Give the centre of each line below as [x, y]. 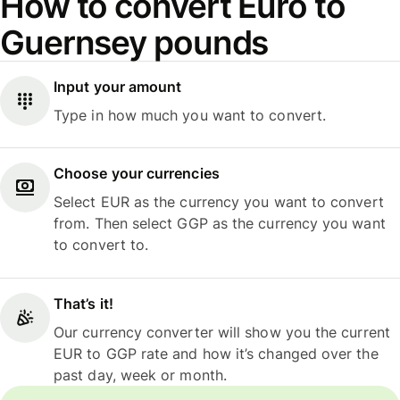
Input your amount [118, 86]
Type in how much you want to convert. [190, 115]
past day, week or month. [140, 375]
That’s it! [83, 303]
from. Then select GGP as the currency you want [220, 224]
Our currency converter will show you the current [222, 332]
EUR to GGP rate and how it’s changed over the [216, 353]
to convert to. [101, 245]
